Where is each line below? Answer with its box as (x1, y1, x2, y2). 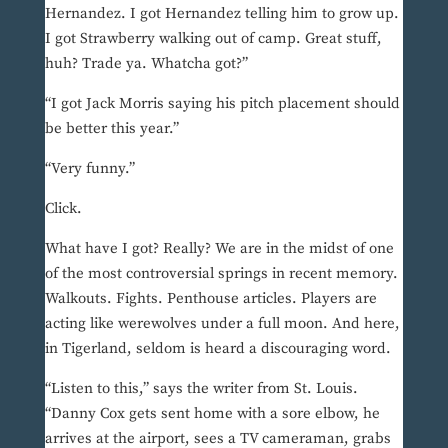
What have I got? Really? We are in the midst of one (44, 239, 394, 259)
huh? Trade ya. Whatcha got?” (44, 54, 248, 74)
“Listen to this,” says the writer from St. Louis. (44, 379, 358, 399)
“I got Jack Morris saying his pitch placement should (44, 94, 400, 114)
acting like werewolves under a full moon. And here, (44, 314, 400, 334)
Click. (44, 199, 82, 219)
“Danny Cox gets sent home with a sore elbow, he (44, 404, 380, 424)
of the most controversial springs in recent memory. (44, 264, 398, 284)
